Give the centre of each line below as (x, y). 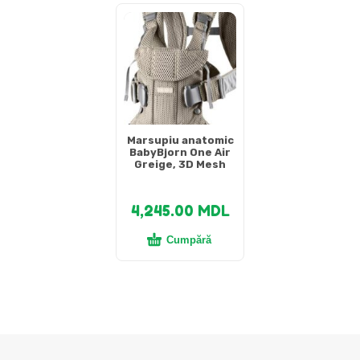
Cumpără (189, 240)
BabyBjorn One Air (180, 152)
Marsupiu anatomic (180, 140)
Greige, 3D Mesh (180, 164)
